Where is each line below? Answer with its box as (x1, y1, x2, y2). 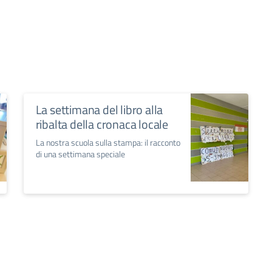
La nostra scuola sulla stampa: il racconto (35, 136, 180, 149)
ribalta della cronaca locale (35, 115, 169, 134)
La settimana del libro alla (35, 100, 163, 120)
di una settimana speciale (35, 148, 125, 161)
